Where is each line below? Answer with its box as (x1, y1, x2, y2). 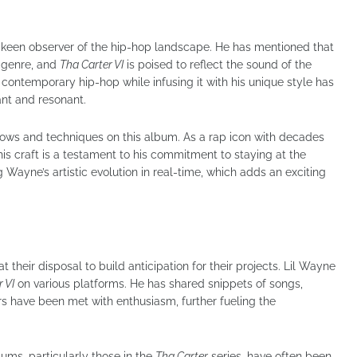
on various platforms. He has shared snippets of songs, (14, 277, 303, 290)
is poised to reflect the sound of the (124, 57, 312, 71)
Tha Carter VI (60, 57, 124, 71)
